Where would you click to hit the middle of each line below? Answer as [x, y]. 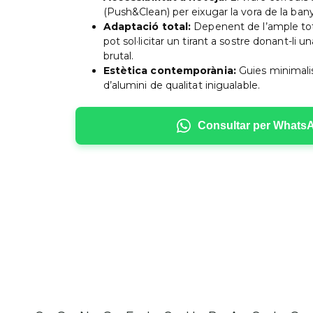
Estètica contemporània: [169, 71]
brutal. [118, 56]
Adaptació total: [147, 27]
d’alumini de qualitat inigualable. [181, 86]
